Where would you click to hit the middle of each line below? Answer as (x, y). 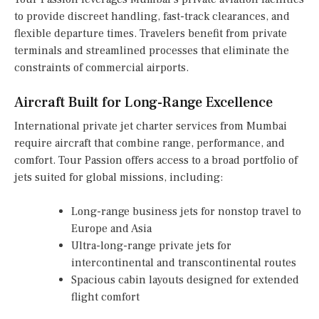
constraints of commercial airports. (101, 68)
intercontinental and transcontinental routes (184, 263)
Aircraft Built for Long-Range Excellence (143, 103)
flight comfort (105, 297)
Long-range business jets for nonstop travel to (186, 212)
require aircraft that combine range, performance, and (150, 143)
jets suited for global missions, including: (119, 178)
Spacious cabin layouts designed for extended (185, 280)
